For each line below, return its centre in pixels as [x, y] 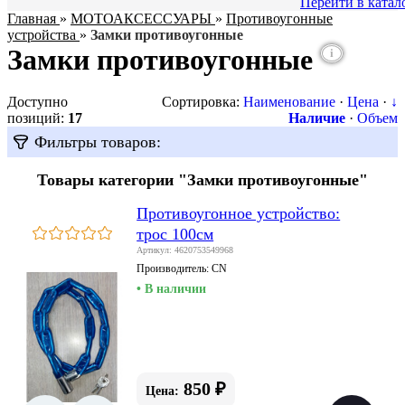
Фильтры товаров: [95, 142]
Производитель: [174, 268]
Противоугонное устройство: [239, 213]
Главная [32, 19]
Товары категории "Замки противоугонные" [202, 180]
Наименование [289, 102]
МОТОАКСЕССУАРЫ [141, 19]
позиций [34, 118]
